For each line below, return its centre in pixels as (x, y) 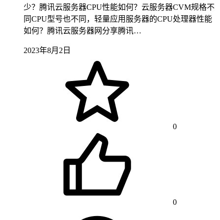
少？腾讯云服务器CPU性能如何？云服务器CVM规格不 (119, 7)
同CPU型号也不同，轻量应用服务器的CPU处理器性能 (118, 19)
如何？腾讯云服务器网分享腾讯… (82, 30)
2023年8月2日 (47, 50)
